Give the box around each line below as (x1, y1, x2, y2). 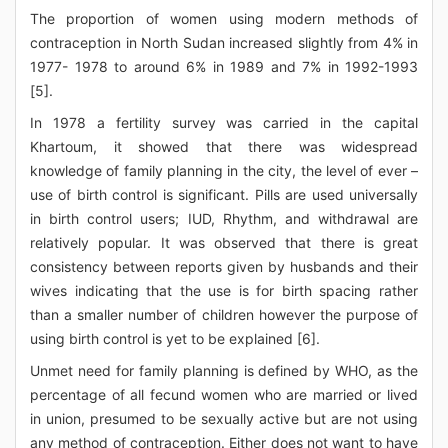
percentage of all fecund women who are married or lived (30, 386, 418, 403)
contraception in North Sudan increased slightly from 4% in (30, 34, 418, 51)
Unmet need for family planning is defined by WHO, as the (30, 362, 418, 379)
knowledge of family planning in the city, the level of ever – (30, 162, 418, 179)
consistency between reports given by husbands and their (30, 258, 418, 275)
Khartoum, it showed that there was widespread (30, 138, 418, 155)
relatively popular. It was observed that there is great (30, 234, 418, 251)
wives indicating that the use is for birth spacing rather (30, 282, 418, 299)
